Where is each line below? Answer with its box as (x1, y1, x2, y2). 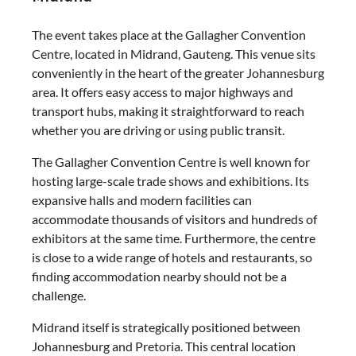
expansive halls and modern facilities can (32, 192, 252, 208)
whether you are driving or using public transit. (32, 122, 284, 138)
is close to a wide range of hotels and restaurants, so (32, 250, 312, 265)
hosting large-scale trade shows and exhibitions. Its (32, 173, 309, 189)
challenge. (32, 288, 86, 304)
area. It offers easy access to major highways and (32, 84, 293, 100)
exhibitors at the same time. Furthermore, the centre (32, 230, 315, 246)
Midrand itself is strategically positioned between (32, 319, 300, 335)
